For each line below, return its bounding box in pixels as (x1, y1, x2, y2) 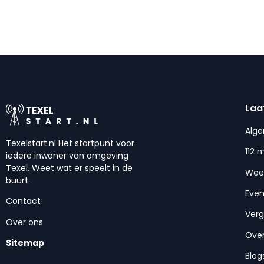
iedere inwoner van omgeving (6, 150, 128, 162)
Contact (6, 195, 41, 207)
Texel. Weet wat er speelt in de (6, 162, 133, 174)
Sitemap (6, 237, 44, 249)
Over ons (6, 216, 43, 228)
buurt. (6, 174, 30, 187)
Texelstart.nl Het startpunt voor (6, 137, 134, 150)
